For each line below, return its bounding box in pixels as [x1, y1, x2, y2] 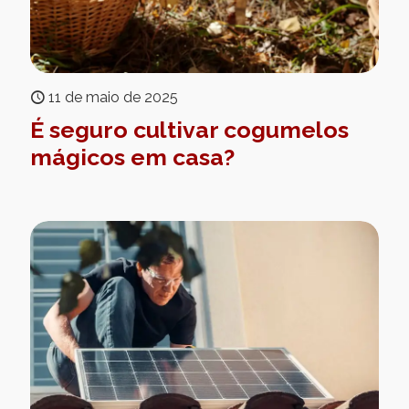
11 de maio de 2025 [48, 88, 178, 106]
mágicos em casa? [30, 142, 235, 171]
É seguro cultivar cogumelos [30, 115, 349, 143]
